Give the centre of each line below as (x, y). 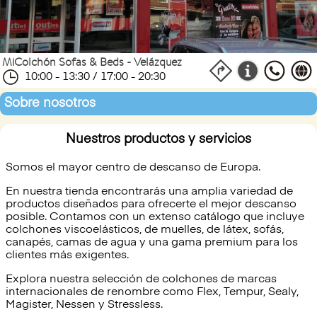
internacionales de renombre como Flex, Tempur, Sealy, (152, 292)
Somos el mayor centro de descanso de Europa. (134, 168)
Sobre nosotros (50, 103)
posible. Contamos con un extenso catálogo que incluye (155, 217)
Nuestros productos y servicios (158, 139)
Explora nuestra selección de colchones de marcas (141, 279)
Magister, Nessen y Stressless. (86, 305)
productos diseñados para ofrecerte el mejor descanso (151, 204)
